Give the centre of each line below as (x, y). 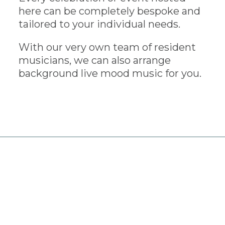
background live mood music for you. (110, 73)
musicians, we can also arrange (95, 60)
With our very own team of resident (107, 47)
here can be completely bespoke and (110, 11)
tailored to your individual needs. (100, 24)
